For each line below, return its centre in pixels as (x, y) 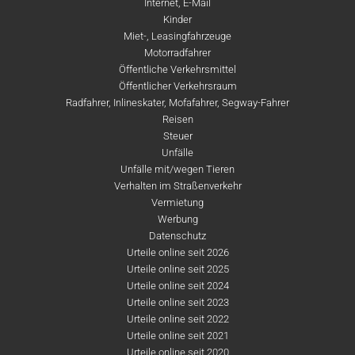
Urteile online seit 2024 (177, 286)
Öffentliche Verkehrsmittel (177, 69)
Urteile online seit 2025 (177, 269)
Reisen (177, 119)
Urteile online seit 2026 (177, 252)
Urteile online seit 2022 (177, 319)
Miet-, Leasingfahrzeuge (177, 36)
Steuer (177, 136)
